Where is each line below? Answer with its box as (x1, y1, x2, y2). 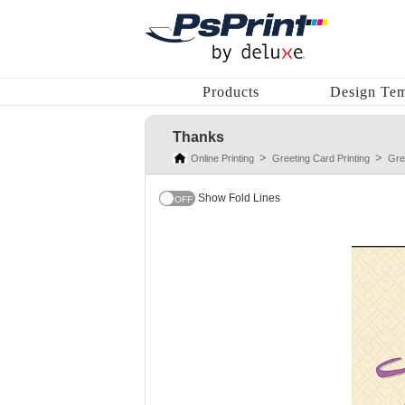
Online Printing (191, 153, 254, 164)
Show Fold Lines (198, 191, 280, 204)
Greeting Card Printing (272, 153, 370, 164)
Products (202, 84, 259, 99)
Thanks (173, 129, 224, 145)
